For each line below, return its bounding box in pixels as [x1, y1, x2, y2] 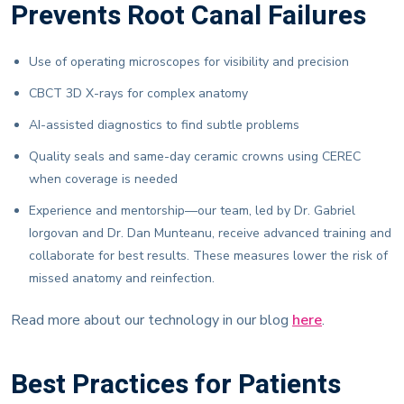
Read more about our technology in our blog [11, 302, 292, 323]
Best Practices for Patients [11, 357, 341, 398]
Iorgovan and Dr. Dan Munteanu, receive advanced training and [29, 216, 391, 234]
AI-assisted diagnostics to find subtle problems [29, 108, 299, 126]
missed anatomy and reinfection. [29, 262, 215, 280]
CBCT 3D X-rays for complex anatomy [29, 77, 248, 95]
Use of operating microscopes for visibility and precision [29, 45, 349, 63]
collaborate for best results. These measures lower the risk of [29, 239, 388, 257]
